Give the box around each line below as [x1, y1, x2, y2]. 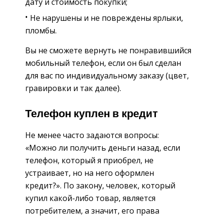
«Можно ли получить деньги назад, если [25, 142, 180, 154]
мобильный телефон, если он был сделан [25, 57, 181, 68]
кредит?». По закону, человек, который [25, 180, 175, 191]
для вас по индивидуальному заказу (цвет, [25, 70, 189, 81]
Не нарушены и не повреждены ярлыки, [30, 12, 183, 23]
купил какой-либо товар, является [25, 193, 155, 204]
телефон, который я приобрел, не [25, 155, 154, 166]
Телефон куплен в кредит [25, 108, 158, 122]
